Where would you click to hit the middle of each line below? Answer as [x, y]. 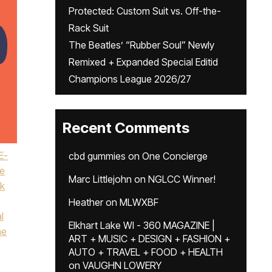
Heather [86, 202]
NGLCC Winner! [182, 179]
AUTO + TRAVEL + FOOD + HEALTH [146, 252]
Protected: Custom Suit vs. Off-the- [145, 11]
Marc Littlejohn [100, 179]
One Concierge [175, 156]
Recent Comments [126, 128]
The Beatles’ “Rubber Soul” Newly [141, 45]
